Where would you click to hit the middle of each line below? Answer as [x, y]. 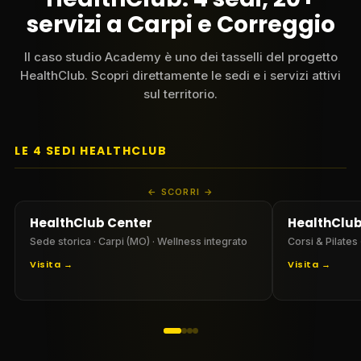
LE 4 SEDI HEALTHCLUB [91, 150]
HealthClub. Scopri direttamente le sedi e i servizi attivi [180, 75]
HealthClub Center [91, 222]
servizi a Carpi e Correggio [180, 24]
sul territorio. [180, 93]
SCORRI [180, 191]
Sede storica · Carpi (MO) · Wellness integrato [139, 241]
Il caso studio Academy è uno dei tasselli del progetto [180, 56]
